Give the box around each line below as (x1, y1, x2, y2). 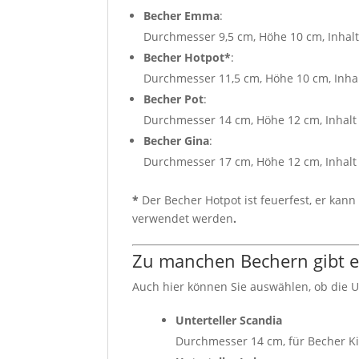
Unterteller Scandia (175, 312, 283, 328)
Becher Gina (143, 132, 210, 148)
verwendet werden (132, 210, 234, 226)
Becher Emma (143, 7, 220, 23)
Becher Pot (143, 91, 204, 107)
